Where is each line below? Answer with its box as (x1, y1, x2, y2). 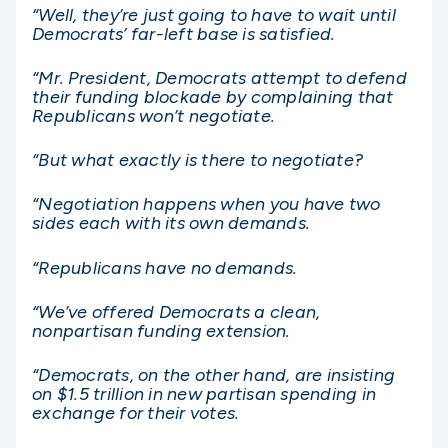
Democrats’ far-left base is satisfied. (32, 22, 336, 45)
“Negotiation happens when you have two (32, 193, 381, 216)
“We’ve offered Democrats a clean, (32, 300, 321, 323)
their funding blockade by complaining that (32, 86, 394, 109)
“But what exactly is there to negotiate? (32, 149, 363, 172)
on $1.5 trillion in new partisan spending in (32, 383, 376, 405)
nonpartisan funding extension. (32, 319, 291, 342)
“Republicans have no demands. (32, 256, 298, 279)
